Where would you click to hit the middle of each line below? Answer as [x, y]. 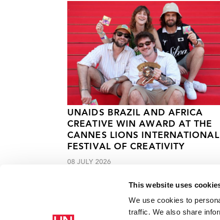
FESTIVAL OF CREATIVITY [126, 147]
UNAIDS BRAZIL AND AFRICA [135, 113]
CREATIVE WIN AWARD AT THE [140, 125]
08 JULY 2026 [89, 163]
